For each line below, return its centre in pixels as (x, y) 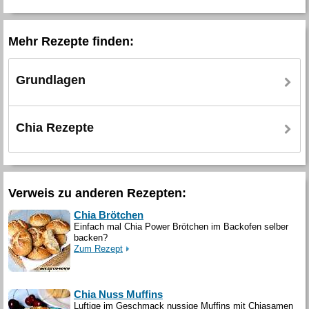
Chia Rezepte (55, 127)
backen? (91, 238)
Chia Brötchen (109, 215)
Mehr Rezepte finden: (71, 41)
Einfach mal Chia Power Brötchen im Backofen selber (181, 227)
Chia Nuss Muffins (118, 295)
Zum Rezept (98, 249)
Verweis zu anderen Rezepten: (97, 193)
